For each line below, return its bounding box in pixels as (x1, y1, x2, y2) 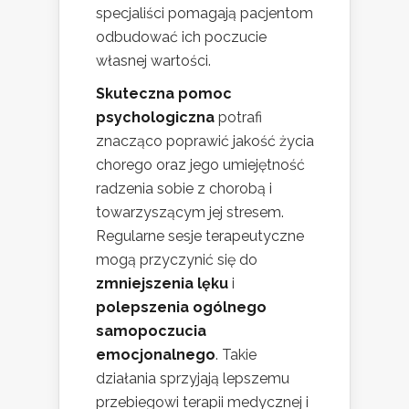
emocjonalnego (96, 345, 215, 363)
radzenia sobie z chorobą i (96, 179, 272, 197)
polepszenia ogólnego (96, 298, 267, 316)
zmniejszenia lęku (96, 274, 228, 292)
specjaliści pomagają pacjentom (96, 4, 313, 22)
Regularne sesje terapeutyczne (96, 226, 304, 245)
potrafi (215, 108, 262, 126)
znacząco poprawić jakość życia (96, 131, 314, 150)
